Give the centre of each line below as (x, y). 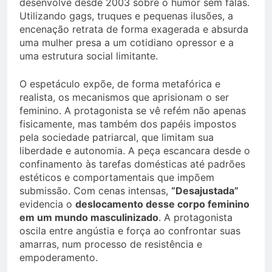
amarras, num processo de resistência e (111, 244)
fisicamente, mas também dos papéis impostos (128, 124)
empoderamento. (59, 258)
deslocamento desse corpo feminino (162, 204)
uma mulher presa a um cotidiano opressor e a (127, 43)
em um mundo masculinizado (89, 218)
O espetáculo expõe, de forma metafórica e (120, 84)
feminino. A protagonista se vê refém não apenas (133, 111)
